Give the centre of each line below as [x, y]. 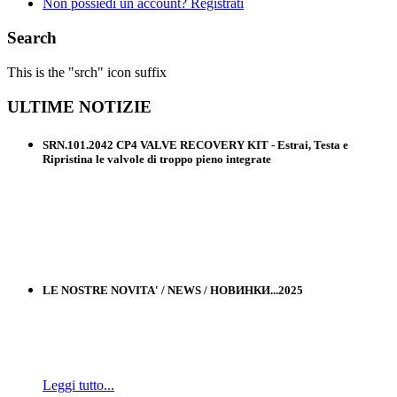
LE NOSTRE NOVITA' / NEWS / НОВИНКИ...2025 [173, 291]
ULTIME [41, 106]
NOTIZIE [115, 106]
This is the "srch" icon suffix [87, 72]
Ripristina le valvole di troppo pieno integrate [157, 159]
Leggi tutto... [78, 385]
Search [32, 38]
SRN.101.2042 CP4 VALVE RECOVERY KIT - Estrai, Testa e [195, 144]
